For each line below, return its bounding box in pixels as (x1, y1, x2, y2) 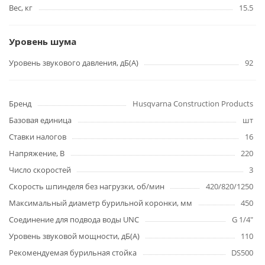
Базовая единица (9, 115, 72, 125)
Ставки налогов (9, 131, 66, 142)
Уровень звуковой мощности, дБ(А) (9, 231, 140, 241)
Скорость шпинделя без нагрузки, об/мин (9, 181, 164, 192)
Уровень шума (9, 35, 76, 47)
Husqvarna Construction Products (132, 98, 253, 109)
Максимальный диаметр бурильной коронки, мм (9, 198, 192, 208)
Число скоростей (9, 164, 71, 175)
